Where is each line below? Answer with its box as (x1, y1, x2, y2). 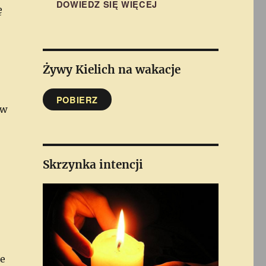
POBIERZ (56, 93, 99, 106)
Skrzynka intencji (42, 157, 143, 172)
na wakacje (118, 62, 180, 77)
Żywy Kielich (42, 62, 118, 77)
